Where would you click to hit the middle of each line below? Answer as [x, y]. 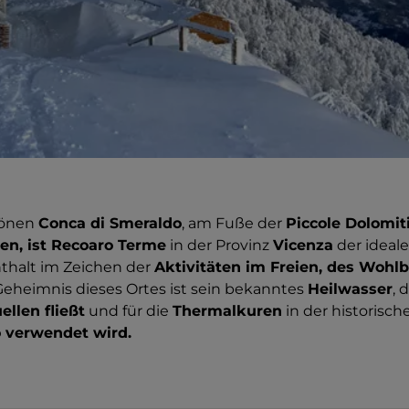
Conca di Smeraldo [110, 223]
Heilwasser [350, 289]
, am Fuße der [234, 223]
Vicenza [303, 245]
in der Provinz [220, 245]
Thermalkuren [227, 311]
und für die [129, 311]
